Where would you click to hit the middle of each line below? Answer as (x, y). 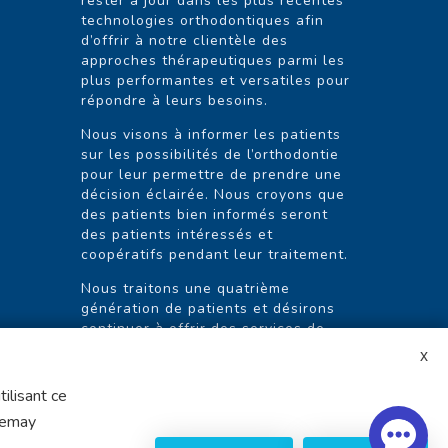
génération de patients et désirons (207, 309)
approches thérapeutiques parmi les (212, 61)
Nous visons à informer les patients (210, 135)
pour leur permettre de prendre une (211, 175)
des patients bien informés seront (204, 215)
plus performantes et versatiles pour (215, 81)
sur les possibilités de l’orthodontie (209, 155)
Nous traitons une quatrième (185, 289)
